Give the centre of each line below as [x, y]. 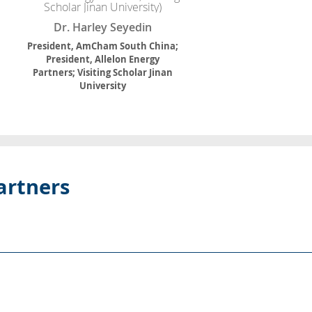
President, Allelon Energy [102, 60]
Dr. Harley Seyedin [102, 28]
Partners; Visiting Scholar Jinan [102, 73]
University [102, 86]
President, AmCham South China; [102, 46]
